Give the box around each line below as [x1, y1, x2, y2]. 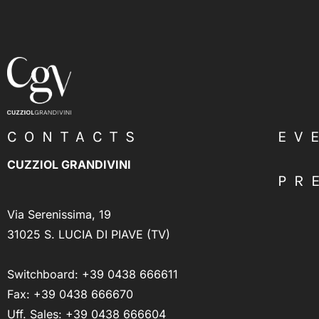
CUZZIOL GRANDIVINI [7, 157, 131, 172]
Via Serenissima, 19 [7, 207, 111, 222]
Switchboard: [7, 267, 82, 282]
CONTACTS [7, 127, 142, 147]
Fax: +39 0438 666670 [7, 287, 133, 302]
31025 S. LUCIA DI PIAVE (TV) [7, 227, 170, 242]
